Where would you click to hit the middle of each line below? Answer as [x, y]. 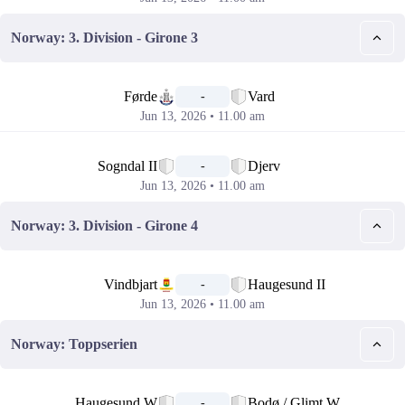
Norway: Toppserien [74, 344]
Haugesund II [287, 284]
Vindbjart [131, 284]
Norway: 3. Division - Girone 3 [104, 38]
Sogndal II [127, 166]
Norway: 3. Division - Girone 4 [104, 226]
